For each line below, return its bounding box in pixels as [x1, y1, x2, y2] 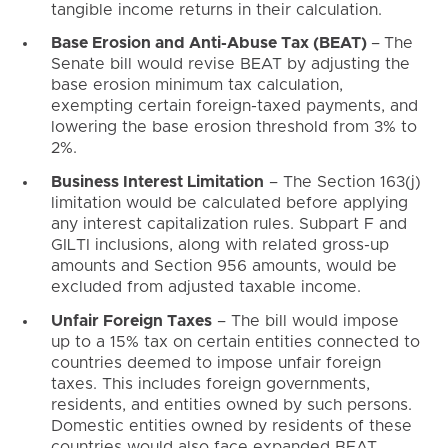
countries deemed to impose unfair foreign [50, 354, 381, 371]
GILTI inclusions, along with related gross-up [50, 237, 389, 254]
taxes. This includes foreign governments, [50, 375, 370, 392]
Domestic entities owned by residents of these [50, 417, 412, 434]
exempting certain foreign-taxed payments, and [50, 98, 418, 115]
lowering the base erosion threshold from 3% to [50, 119, 417, 136]
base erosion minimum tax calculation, [50, 77, 343, 94]
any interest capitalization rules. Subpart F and [50, 216, 407, 233]
